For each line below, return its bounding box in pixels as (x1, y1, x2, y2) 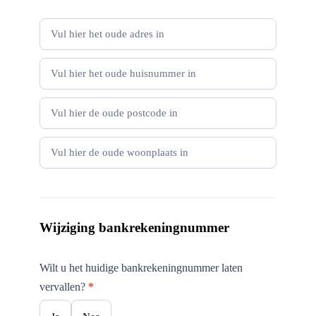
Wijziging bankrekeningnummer (39, 219, 229, 235)
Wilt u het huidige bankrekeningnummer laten (39, 261, 243, 274)
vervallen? (39, 280, 88, 293)
